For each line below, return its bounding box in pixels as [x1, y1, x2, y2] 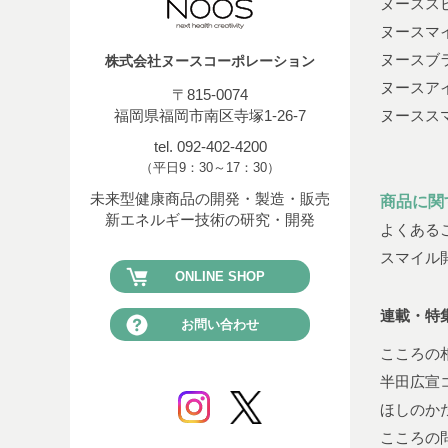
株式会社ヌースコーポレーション [105, 53, 315, 70]
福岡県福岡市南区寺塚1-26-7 [114, 107, 306, 125]
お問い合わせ [181, 317, 259, 333]
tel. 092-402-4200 [153, 138, 267, 156]
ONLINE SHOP [175, 269, 265, 285]
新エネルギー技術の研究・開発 [105, 211, 315, 229]
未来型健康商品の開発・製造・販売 [90, 190, 330, 208]
